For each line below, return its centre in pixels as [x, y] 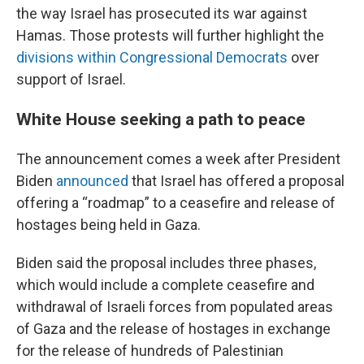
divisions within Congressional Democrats [152, 57]
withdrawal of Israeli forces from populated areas [175, 307]
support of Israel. [71, 79]
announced [92, 181]
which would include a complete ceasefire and [165, 285]
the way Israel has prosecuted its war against [162, 13]
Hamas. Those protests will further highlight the [170, 35]
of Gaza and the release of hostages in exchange [173, 329]
